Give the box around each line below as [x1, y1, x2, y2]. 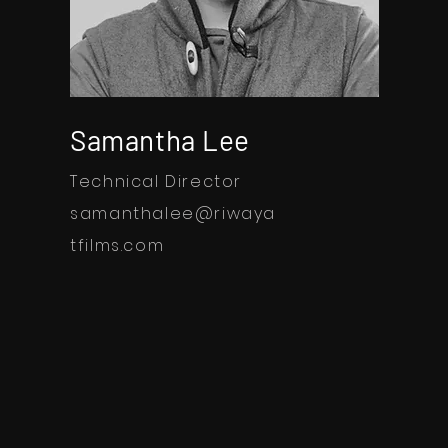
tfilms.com [70, 233, 165, 257]
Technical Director [70, 169, 243, 193]
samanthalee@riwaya [70, 201, 277, 225]
